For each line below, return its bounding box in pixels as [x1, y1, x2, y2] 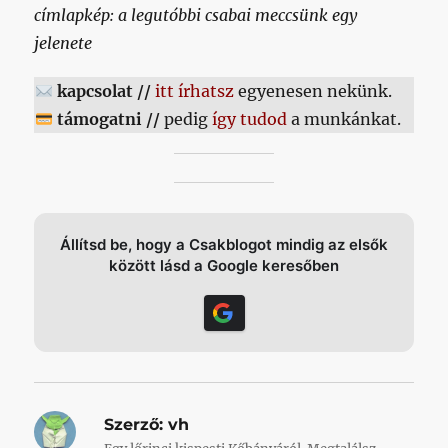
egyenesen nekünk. [233, 81, 392, 101]
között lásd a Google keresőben [109, 256, 339, 275]
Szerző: [104, 415, 164, 434]
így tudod [211, 109, 287, 129]
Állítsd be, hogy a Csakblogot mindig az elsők [60, 235, 388, 254]
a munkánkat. [286, 109, 401, 129]
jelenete [34, 33, 93, 53]
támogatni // [56, 109, 160, 129]
